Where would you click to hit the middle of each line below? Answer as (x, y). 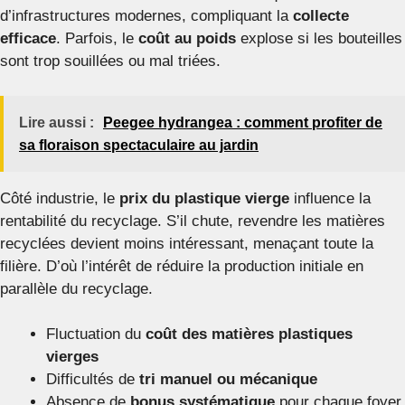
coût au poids (187, 39)
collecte (321, 16)
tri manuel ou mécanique (228, 380)
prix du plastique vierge (204, 198)
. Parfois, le (97, 39)
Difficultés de (93, 380)
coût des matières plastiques (249, 334)
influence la (330, 198)
